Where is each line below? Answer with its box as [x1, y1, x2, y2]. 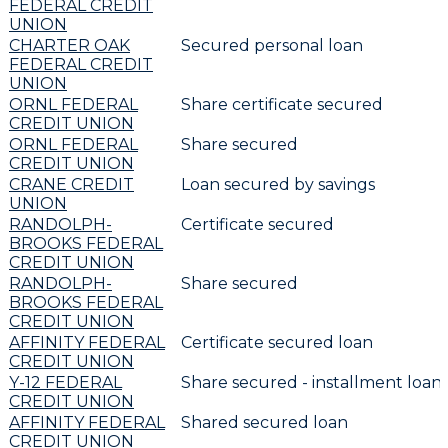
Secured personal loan [181, 35, 363, 55]
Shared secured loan [181, 412, 348, 432]
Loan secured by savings [181, 174, 375, 194]
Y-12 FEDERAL [9, 372, 122, 392]
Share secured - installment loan [181, 372, 442, 392]
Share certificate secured [181, 94, 383, 114]
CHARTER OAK [9, 35, 130, 55]
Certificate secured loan [181, 332, 373, 352]
